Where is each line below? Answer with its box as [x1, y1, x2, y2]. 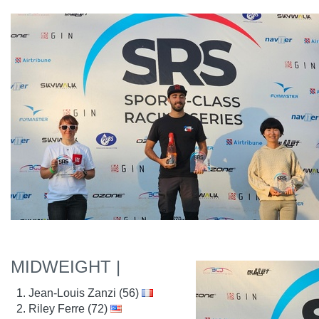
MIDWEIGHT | [11, 257, 120, 276]
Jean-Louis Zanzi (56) [28, 287, 142, 299]
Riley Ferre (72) [28, 303, 110, 315]
